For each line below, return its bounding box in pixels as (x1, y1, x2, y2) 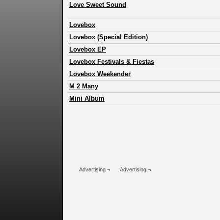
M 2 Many (69, 82, 98, 90)
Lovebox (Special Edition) (69, 33, 148, 41)
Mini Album (69, 95, 105, 103)
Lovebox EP (69, 46, 106, 54)
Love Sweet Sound (69, 1, 126, 9)
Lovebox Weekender (69, 70, 131, 78)
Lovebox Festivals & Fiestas (69, 58, 154, 66)
